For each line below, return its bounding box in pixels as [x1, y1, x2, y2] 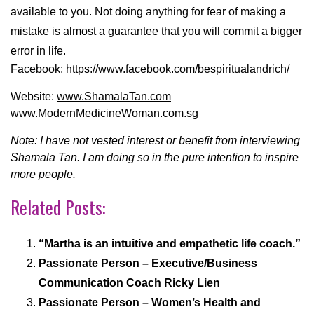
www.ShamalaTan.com [57, 90, 171, 103]
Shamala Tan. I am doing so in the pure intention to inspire [11, 151, 299, 164]
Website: [11, 90, 57, 103]
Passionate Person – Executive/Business [39, 257, 257, 270]
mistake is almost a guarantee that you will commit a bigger [11, 25, 302, 38]
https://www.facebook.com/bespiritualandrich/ [63, 63, 289, 76]
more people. [11, 168, 76, 181]
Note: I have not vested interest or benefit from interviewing [11, 135, 300, 147]
